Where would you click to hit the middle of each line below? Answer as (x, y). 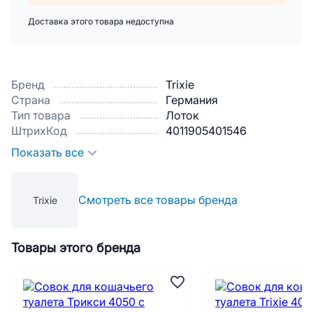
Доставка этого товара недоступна (101, 22)
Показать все (48, 153)
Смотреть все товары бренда (158, 200)
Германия (192, 100)
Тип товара (41, 116)
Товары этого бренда (76, 248)
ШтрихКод (39, 131)
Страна (31, 100)
